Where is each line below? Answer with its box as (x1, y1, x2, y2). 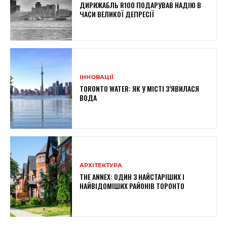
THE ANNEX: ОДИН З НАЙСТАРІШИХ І (80, 171, 185, 182)
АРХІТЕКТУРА (80, 161, 123, 169)
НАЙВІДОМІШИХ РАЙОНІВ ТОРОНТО (80, 180, 185, 191)
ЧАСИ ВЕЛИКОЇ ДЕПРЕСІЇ (80, 8, 155, 19)
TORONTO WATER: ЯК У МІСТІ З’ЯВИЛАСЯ (80, 83, 200, 94)
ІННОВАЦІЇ (80, 73, 114, 81)
